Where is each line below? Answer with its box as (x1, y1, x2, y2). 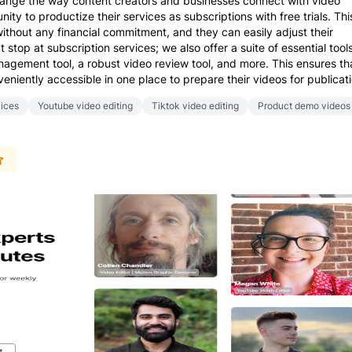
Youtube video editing (38, 100, 133, 112)
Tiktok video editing (152, 100, 239, 112)
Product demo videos (258, 100, 350, 112)
